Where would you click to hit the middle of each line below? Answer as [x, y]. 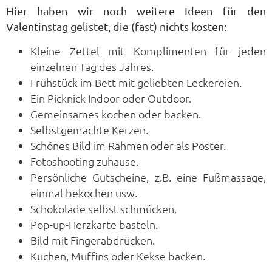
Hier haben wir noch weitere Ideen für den [136, 10]
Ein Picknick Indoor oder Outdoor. [111, 98]
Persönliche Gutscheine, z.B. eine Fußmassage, [148, 177]
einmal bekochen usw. [84, 192]
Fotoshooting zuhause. [84, 161]
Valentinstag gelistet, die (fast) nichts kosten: [116, 26]
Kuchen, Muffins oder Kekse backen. [118, 256]
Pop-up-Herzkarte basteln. [94, 224]
